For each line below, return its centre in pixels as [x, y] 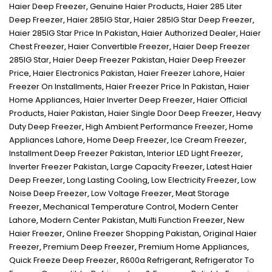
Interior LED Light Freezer [194, 154]
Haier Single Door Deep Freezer [170, 114]
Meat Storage [202, 194]
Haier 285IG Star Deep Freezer [193, 20]
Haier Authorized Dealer [189, 33]
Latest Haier [229, 167]
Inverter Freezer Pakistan [58, 167]
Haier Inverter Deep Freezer [138, 100]
